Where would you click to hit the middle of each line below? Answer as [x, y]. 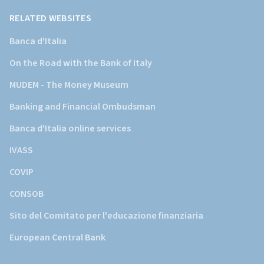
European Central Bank [57, 237]
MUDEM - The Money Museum [69, 85]
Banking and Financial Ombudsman [82, 107]
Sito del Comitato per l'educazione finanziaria [106, 216]
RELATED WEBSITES [51, 18]
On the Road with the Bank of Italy [81, 63]
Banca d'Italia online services [70, 128]
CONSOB [27, 194]
